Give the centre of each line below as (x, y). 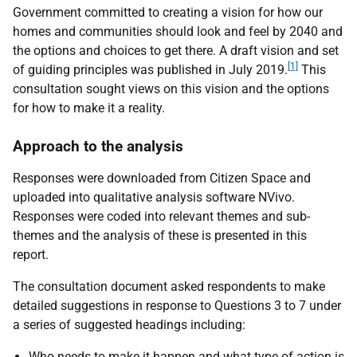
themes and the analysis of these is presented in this (160, 235)
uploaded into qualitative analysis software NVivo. (154, 197)
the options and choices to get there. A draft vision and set (176, 51)
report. (32, 255)
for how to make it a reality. (89, 108)
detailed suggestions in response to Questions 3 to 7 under (177, 306)
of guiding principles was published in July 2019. (150, 70)
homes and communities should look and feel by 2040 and (178, 31)
